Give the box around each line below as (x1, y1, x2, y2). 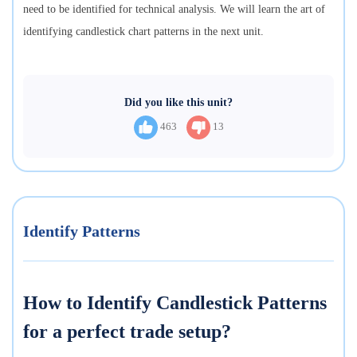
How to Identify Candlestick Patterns (23, 292, 327, 313)
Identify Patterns (23, 222, 140, 240)
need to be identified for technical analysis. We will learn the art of (23, 2, 325, 15)
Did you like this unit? (124, 96, 233, 108)
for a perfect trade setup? (23, 320, 236, 342)
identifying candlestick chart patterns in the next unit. (23, 25, 267, 37)
